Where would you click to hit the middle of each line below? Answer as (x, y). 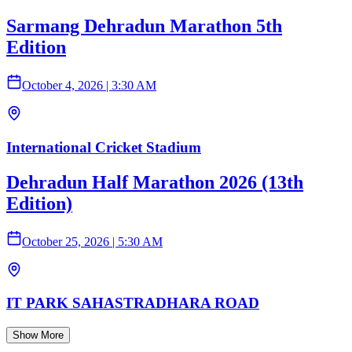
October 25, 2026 (66, 241)
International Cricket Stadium (104, 147)
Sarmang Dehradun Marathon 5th (144, 26)
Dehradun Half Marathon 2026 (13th (155, 182)
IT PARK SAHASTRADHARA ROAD (133, 303)
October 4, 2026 (62, 86)
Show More (38, 335)
